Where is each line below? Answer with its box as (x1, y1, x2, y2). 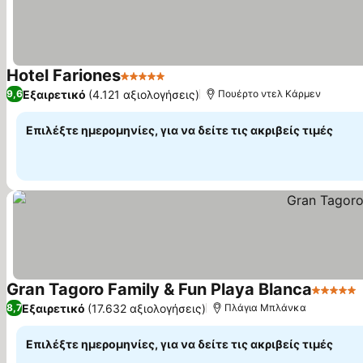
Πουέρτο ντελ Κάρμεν (218, 88, 321, 100)
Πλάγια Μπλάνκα (224, 301, 306, 314)
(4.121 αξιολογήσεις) (88, 87, 199, 101)
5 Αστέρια (120, 76, 181, 92)
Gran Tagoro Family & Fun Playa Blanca (6, 280, 312, 299)
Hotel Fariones (6, 66, 121, 85)
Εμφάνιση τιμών (168, 76, 267, 93)
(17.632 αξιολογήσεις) (88, 301, 206, 315)
